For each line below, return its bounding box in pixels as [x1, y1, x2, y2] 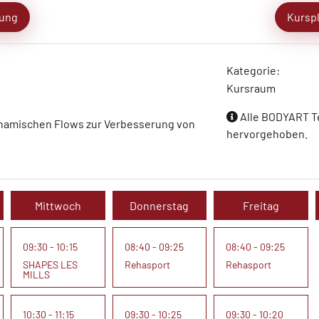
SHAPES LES [22, 258, 78, 271]
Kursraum [226, 81, 276, 95]
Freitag [243, 199, 280, 212]
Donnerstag [130, 199, 189, 212]
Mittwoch [34, 199, 81, 212]
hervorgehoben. [226, 127, 308, 140]
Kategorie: [226, 63, 281, 77]
